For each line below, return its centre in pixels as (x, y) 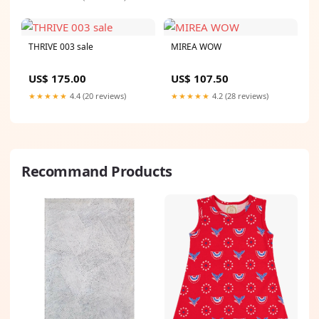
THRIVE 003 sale (61, 47)
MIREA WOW (196, 47)
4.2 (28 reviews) (239, 96)
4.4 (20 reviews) (97, 96)
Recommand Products (97, 172)
